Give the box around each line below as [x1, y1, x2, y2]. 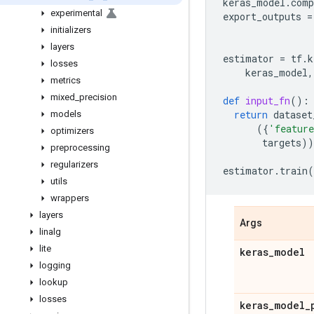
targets [262, 136, 301, 149]
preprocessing [50, 142, 110, 153]
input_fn [245, 94, 290, 107]
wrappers [50, 193, 89, 203]
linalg [39, 226, 61, 237]
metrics [50, 75, 81, 86]
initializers [50, 25, 91, 35]
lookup [39, 277, 68, 287]
